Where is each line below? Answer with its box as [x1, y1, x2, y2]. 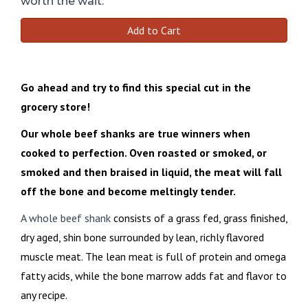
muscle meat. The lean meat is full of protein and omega [21, 249, 286, 263]
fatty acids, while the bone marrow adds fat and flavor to [21, 268, 287, 283]
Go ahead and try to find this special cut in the [21, 80, 251, 94]
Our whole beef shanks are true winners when [21, 126, 250, 140]
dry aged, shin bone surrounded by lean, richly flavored [21, 230, 264, 244]
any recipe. [21, 287, 69, 302]
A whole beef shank [21, 210, 111, 225]
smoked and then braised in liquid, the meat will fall [21, 164, 282, 179]
